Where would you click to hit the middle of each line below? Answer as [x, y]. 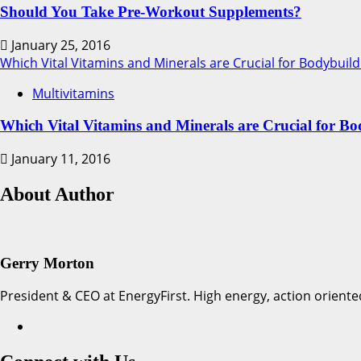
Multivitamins [73, 93]
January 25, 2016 [59, 45]
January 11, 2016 [59, 159]
